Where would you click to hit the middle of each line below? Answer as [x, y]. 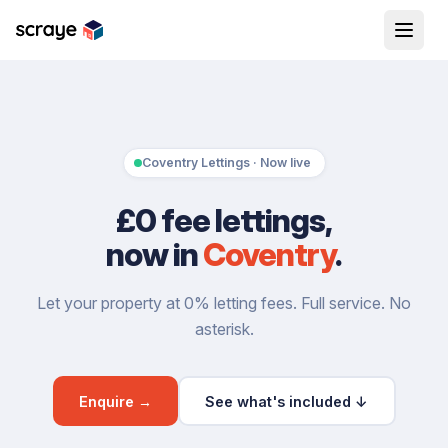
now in [154, 254]
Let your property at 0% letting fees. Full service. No [224, 303]
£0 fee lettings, [224, 220]
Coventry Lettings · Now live [226, 162]
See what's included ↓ [286, 401]
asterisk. [224, 329]
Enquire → [115, 401]
